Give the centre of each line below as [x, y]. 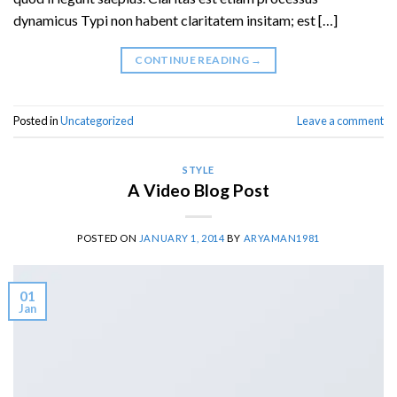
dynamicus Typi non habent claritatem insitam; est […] [175, 20]
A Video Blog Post [198, 190]
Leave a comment [340, 121]
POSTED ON [108, 237]
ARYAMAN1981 [281, 237]
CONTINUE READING [193, 60]
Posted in [37, 121]
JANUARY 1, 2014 [182, 237]
